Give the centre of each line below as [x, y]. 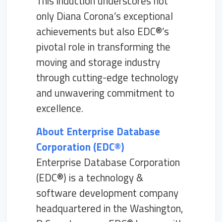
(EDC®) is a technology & [90, 177]
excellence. [60, 108]
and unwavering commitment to [105, 93]
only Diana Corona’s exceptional [105, 16]
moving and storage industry [98, 62]
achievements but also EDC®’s [103, 31]
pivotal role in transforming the [103, 47]
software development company [107, 193]
